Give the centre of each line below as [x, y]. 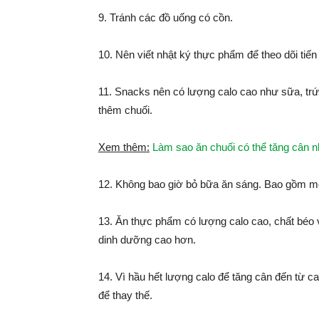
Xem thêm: [124, 147]
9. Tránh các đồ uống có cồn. [166, 17]
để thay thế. [125, 295]
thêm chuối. [125, 110]
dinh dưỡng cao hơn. [147, 240]
